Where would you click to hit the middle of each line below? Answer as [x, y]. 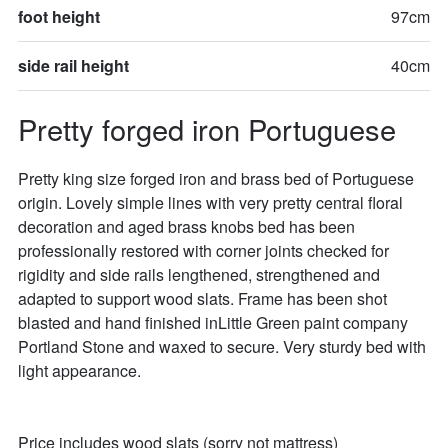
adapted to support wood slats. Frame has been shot [204, 299]
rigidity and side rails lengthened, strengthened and [200, 275]
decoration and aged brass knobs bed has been [188, 227]
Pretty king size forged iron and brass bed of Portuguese [217, 179]
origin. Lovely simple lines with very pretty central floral [212, 203]
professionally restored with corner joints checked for [205, 251]
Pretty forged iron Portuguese [206, 128]
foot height [58, 16]
